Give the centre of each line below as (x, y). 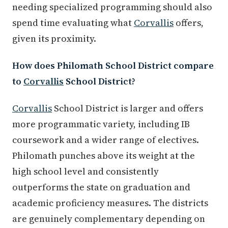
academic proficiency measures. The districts (110, 203)
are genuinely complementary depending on (109, 218)
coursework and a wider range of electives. (106, 139)
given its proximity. (54, 38)
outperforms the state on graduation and (101, 187)
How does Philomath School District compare (113, 65)
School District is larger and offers (127, 108)
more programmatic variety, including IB (101, 124)
